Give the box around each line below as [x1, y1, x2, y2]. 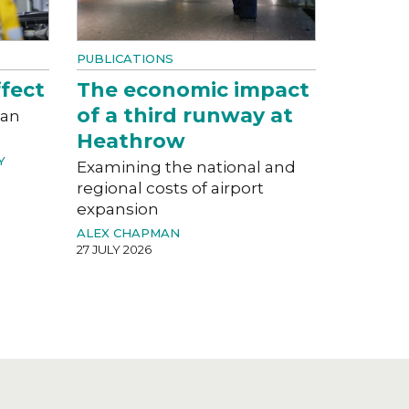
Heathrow [76, 128, 185, 153]
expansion [76, 199, 159, 218]
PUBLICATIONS [76, 50, 173, 66]
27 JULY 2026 [76, 241, 152, 257]
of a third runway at [76, 102, 293, 128]
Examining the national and [76, 157, 296, 176]
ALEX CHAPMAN [76, 225, 180, 240]
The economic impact [76, 77, 309, 102]
